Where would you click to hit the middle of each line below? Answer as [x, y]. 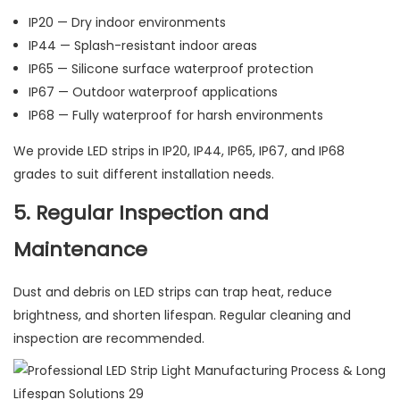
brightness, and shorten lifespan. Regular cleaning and [182, 316]
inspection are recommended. [109, 339]
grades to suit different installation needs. [144, 175]
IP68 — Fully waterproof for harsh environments [175, 116]
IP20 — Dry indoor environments [127, 23]
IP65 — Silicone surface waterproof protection [171, 69]
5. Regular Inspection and [141, 213]
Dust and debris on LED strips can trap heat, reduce [173, 292]
